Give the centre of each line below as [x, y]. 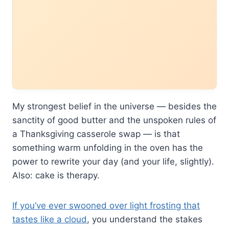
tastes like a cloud [50, 219]
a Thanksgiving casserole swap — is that [96, 134]
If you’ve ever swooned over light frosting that [106, 205]
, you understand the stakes [145, 219]
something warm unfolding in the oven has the [108, 147]
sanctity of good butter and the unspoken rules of [114, 120]
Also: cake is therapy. [56, 175]
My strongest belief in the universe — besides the [114, 106]
